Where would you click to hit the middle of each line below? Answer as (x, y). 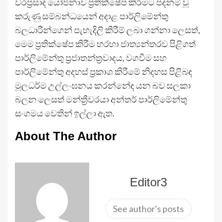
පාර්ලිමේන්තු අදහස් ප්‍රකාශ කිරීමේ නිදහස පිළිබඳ (104, 72)
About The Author (66, 136)
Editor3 (148, 182)
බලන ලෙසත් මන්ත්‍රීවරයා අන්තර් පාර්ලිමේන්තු (101, 99)
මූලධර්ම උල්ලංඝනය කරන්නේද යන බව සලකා (103, 85)
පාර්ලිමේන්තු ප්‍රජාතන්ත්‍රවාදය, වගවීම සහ (91, 58)
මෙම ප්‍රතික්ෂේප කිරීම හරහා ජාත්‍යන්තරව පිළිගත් (105, 44)
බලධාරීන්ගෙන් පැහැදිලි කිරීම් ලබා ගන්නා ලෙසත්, (108, 30)
